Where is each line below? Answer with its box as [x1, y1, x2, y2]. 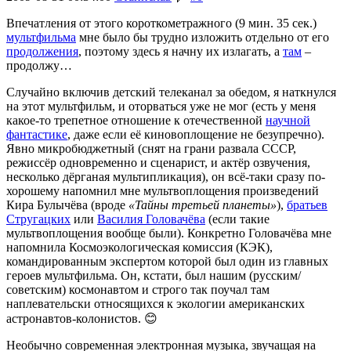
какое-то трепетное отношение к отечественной [6, 114, 266, 128]
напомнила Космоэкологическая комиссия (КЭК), [6, 241, 273, 255]
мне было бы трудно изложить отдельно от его [76, 31, 329, 45]
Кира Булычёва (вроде [6, 198, 128, 212]
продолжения [6, 45, 78, 59]
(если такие [205, 212, 270, 226]
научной [266, 114, 310, 128]
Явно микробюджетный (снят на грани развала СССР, [6, 142, 296, 156]
